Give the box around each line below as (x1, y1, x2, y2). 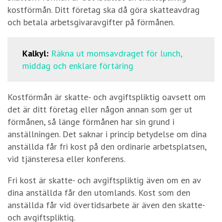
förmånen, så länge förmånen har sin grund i (7, 115, 174, 127)
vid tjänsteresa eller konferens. (7, 153, 125, 165)
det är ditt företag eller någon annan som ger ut (7, 103, 192, 115)
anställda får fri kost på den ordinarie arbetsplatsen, (7, 140, 206, 152)
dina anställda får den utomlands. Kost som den (7, 186, 190, 198)
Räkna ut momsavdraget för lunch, (51, 47, 182, 59)
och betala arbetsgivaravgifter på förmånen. (7, 16, 174, 28)
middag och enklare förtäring (22, 59, 133, 71)
